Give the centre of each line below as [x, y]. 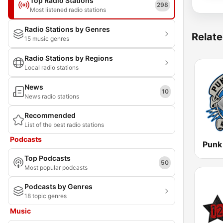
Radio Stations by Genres [67, 29]
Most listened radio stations [68, 10]
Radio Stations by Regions [69, 58]
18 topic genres [46, 196]
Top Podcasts [48, 158]
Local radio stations [52, 67]
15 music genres [47, 39]
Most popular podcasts [56, 167]
